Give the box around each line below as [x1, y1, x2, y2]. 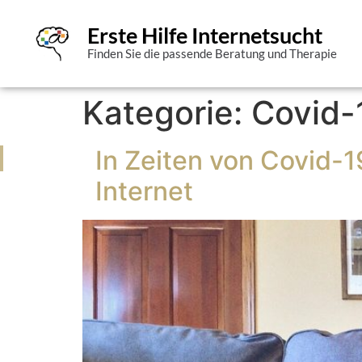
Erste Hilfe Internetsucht [86, 22, 322, 48]
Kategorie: [82, 93, 251, 133]
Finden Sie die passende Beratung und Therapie [86, 47, 337, 61]
